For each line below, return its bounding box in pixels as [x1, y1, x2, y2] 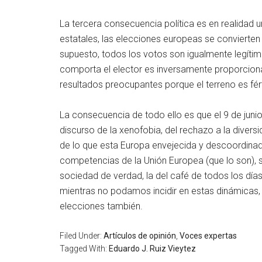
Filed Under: [60, 231, 104, 240]
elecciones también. [60, 201, 143, 212]
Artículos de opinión [104, 231, 176, 240]
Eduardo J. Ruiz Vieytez [109, 244, 196, 253]
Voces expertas [180, 231, 237, 240]
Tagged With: [60, 244, 109, 253]
